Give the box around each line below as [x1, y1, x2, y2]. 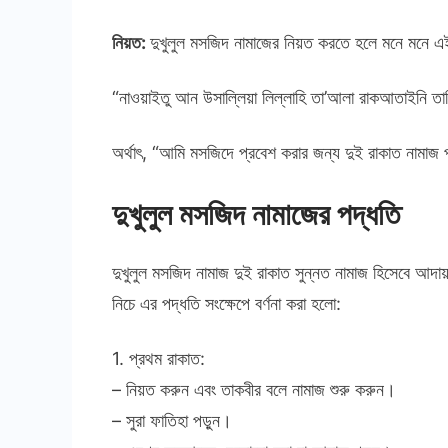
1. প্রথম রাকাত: [112, 348, 205, 370]
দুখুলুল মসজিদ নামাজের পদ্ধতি [112, 196, 400, 233]
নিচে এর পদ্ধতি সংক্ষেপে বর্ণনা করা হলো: [112, 293, 341, 315]
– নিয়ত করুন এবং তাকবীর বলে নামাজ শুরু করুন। [112, 379, 396, 401]
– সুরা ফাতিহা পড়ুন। [112, 410, 232, 432]
